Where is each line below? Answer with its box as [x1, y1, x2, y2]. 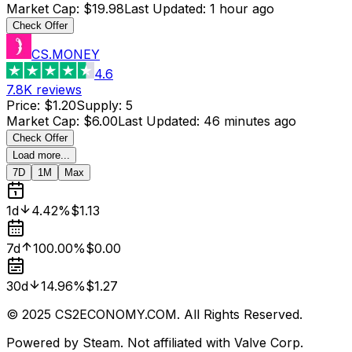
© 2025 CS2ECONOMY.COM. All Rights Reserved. [6, 306, 302, 322]
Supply [76, 97, 119, 113]
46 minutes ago [203, 112, 296, 129]
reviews [36, 81, 82, 97]
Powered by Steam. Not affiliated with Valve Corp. [6, 334, 303, 350]
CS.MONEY [31, 46, 100, 62]
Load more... [13, 148, 70, 161]
